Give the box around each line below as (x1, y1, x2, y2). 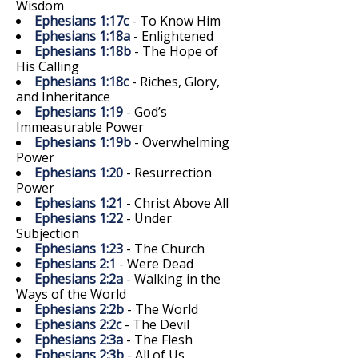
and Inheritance (16, 87, 110, 105)
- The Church (123, 239, 205, 257)
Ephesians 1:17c (34, 11, 129, 30)
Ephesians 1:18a (34, 26, 130, 45)
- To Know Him (129, 11, 221, 30)
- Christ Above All (123, 193, 229, 212)
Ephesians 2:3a (34, 330, 123, 348)
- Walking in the (123, 269, 221, 288)
